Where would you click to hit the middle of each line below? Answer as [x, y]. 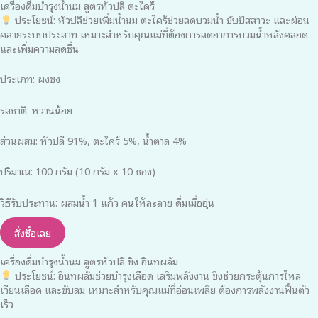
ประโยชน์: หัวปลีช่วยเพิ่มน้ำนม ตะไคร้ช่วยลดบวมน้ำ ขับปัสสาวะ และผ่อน [160, 19]
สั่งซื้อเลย [33, 232]
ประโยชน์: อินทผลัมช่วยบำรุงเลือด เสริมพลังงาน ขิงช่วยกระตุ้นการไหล [156, 275]
